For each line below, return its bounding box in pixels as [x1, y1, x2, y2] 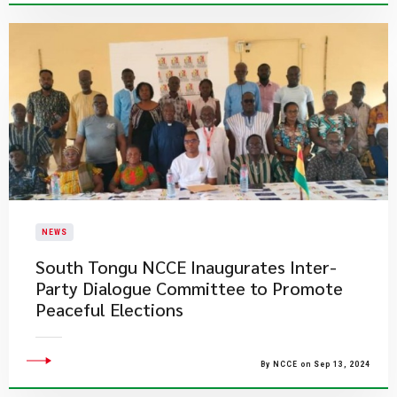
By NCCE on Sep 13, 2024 [261, 360, 370, 369]
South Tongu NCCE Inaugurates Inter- [35, 255, 337, 278]
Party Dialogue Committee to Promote [35, 276, 343, 300]
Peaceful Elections [35, 298, 183, 321]
